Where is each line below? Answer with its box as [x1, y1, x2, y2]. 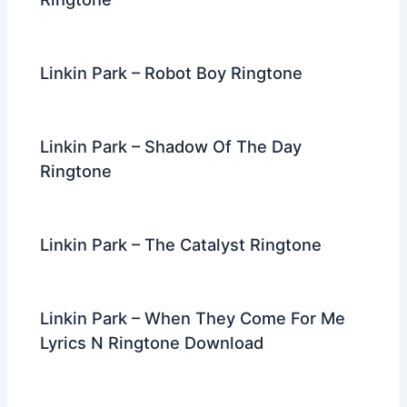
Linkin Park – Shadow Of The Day [40, 135, 303, 156]
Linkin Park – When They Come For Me [40, 308, 346, 329]
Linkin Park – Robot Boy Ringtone [40, 62, 303, 83]
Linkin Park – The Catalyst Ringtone [40, 234, 323, 255]
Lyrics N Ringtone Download [40, 333, 264, 353]
